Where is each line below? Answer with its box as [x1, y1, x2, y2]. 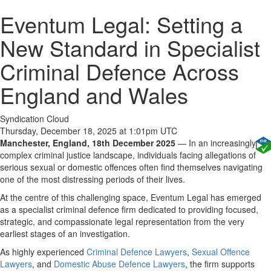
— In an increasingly [175, 137, 256, 149]
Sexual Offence [192, 246, 250, 258]
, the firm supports [185, 258, 255, 270]
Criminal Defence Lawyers [87, 246, 187, 258]
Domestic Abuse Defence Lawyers [54, 258, 185, 270]
